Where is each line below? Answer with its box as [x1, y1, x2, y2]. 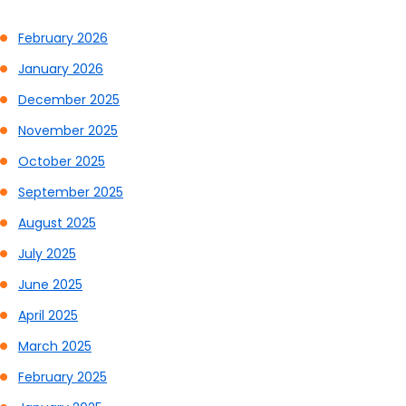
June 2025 [18, 275, 82, 295]
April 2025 [18, 306, 78, 325]
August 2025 [18, 214, 96, 233]
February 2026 [18, 29, 108, 48]
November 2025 [18, 121, 118, 140]
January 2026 [18, 60, 103, 79]
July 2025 [18, 245, 76, 264]
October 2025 [18, 152, 105, 171]
